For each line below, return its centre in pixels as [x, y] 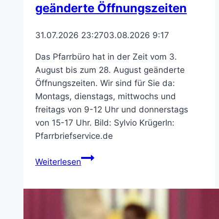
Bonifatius [100, 183]
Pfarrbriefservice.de [74, 136]
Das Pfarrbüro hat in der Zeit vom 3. [106, 57]
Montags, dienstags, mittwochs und [106, 96]
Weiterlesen [58, 162]
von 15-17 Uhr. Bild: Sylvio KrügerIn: [105, 123]
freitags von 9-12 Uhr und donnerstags [112, 109]
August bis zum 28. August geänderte [110, 70]
